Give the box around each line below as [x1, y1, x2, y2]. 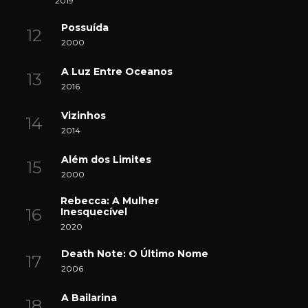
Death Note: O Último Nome [61, 247, 208, 260]
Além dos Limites [61, 153, 151, 166]
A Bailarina [61, 291, 117, 304]
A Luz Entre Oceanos [61, 65, 173, 78]
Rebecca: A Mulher [60, 195, 159, 207]
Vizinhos [61, 109, 106, 122]
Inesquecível [60, 206, 127, 218]
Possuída [61, 21, 109, 34]
